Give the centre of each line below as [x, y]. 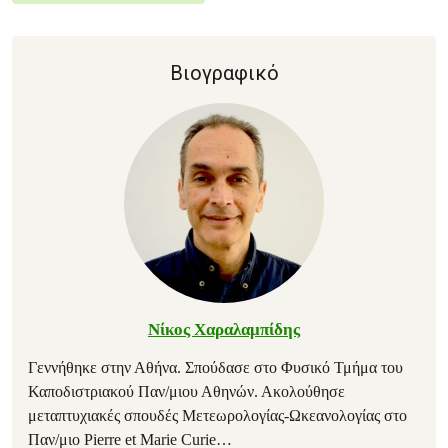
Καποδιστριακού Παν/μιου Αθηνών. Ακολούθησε [186, 391]
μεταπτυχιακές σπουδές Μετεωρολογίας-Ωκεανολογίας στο [217, 415]
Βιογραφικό [224, 73]
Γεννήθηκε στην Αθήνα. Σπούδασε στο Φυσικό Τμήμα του [215, 367]
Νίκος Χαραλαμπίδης [224, 329]
